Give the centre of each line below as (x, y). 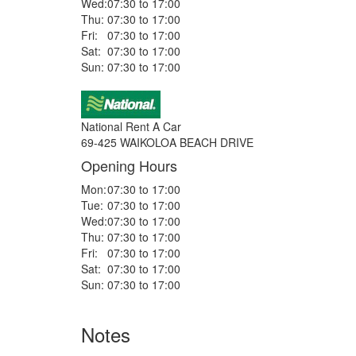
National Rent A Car (131, 126)
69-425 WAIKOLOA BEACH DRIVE (167, 142)
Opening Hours (129, 165)
